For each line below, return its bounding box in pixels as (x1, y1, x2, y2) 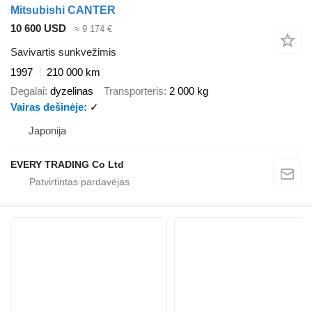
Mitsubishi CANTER (10, 3, 116, 16)
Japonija (29, 124, 66, 136)
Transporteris (104, 84, 164, 97)
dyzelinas (50, 84, 93, 97)
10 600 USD (10, 22, 66, 34)
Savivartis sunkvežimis (10, 46, 116, 58)
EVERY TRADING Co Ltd (10, 158, 124, 170)
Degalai (10, 84, 45, 97)
